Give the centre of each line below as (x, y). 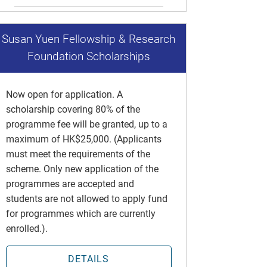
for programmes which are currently (80, 213)
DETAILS (89, 259)
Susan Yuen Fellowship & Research (89, 39)
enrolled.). (27, 228)
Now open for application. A (64, 94)
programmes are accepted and (70, 184)
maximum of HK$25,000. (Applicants (83, 139)
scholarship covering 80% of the (73, 109)
